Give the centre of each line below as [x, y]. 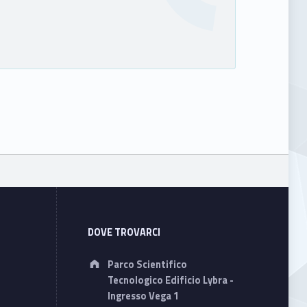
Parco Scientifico [147, 265]
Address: [131, 258]
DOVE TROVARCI [124, 233]
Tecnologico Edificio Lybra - [170, 281]
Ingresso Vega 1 [143, 296]
